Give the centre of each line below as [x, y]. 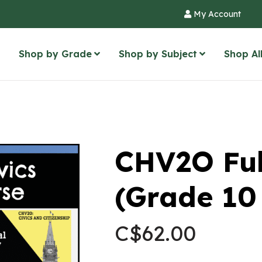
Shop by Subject [158, 54]
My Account [216, 14]
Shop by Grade [55, 54]
